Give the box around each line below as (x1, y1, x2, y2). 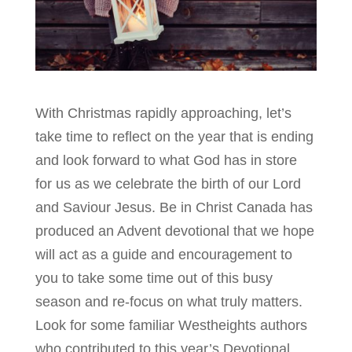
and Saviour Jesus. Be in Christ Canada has (35, 199, 313, 215)
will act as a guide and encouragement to (35, 246, 292, 262)
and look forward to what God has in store (35, 152, 297, 168)
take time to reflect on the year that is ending (35, 128, 313, 145)
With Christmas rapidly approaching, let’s (35, 104, 291, 121)
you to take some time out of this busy (35, 269, 273, 286)
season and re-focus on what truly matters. (35, 293, 302, 310)
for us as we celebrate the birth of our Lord (35, 175, 301, 192)
